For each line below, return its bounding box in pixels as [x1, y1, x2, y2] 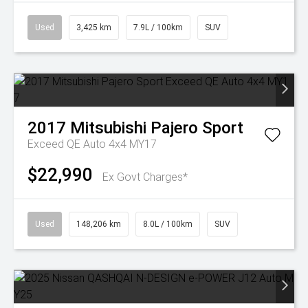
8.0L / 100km [143, 219, 192, 229]
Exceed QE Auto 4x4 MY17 [27, 137, 157, 151]
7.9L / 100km [133, 23, 183, 32]
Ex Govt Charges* [102, 170, 188, 184]
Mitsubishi [70, 118, 146, 137]
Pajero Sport [151, 118, 243, 137]
